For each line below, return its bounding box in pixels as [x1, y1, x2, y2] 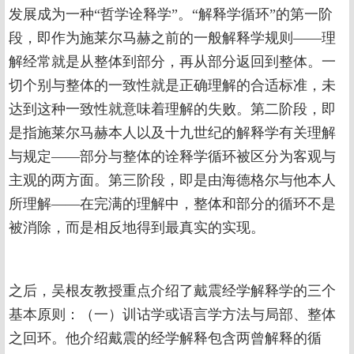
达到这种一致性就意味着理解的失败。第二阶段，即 [9, 101, 336, 118]
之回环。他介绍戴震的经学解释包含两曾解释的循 [9, 330, 322, 347]
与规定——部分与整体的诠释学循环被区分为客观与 [9, 149, 336, 165]
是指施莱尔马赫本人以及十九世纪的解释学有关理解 [9, 125, 336, 141]
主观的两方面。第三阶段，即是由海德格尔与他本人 [9, 172, 336, 189]
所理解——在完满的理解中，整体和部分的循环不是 [9, 196, 336, 213]
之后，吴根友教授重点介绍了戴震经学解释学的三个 [9, 283, 336, 299]
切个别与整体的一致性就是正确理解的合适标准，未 [9, 77, 336, 94]
